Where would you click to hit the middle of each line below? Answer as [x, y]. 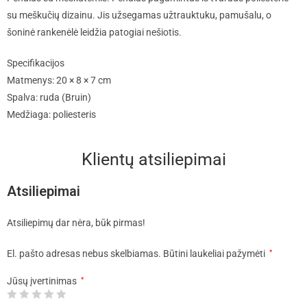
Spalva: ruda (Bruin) [49, 98]
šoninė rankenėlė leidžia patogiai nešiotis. [94, 33]
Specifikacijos [36, 63]
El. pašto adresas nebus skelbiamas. [84, 254]
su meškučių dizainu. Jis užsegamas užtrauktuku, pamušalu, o [139, 15]
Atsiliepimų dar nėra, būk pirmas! [76, 223]
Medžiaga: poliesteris [51, 115]
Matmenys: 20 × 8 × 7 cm [59, 81]
